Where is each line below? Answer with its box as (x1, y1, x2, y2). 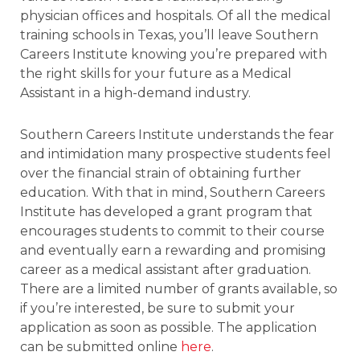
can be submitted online (20, 338, 181, 354)
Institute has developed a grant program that (20, 203, 313, 219)
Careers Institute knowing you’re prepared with (20, 46, 327, 62)
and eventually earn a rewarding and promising (20, 242, 326, 258)
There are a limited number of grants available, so (20, 280, 337, 297)
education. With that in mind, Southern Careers (20, 184, 325, 200)
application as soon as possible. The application (20, 319, 317, 335)
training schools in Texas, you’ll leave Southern (20, 27, 318, 43)
